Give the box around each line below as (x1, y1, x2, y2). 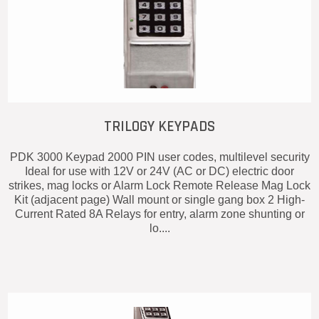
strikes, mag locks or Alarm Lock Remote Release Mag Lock (9, 179, 310, 192)
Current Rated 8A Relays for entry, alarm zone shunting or (14, 207, 305, 220)
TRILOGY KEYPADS (104, 116, 215, 136)
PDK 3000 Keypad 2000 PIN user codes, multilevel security (9, 150, 310, 163)
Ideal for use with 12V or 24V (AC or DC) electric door (25, 164, 294, 177)
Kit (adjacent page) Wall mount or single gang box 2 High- (14, 193, 305, 206)
